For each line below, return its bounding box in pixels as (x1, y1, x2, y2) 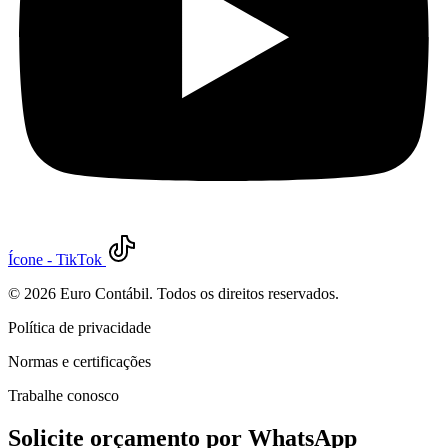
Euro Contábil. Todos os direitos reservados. (56, 285, 339, 303)
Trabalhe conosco (8, 387, 119, 405)
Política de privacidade (8, 319, 151, 337)
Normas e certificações (8, 353, 151, 371)
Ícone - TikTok (8, 251, 102, 269)
